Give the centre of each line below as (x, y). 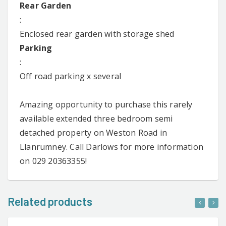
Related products (50, 201)
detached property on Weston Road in (93, 132)
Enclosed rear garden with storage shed (97, 34)
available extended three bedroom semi (96, 118)
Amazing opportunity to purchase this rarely (106, 104)
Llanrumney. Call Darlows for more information (112, 147)
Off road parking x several (71, 76)
